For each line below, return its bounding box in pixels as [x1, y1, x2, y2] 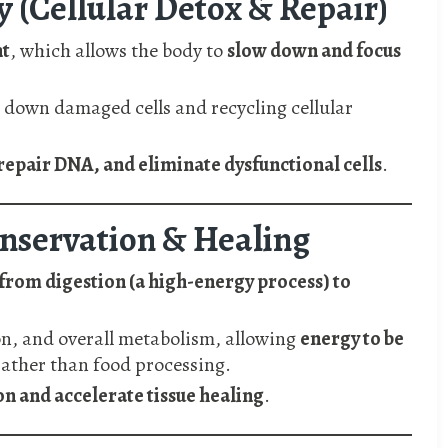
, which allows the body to [10, 37, 227, 65]
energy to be [300, 325, 404, 353]
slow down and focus [227, 37, 401, 65]
